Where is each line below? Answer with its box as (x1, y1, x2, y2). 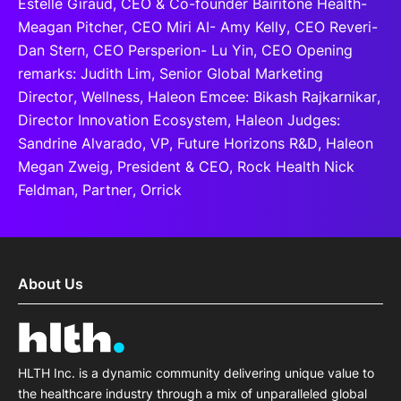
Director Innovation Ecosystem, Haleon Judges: (18, 111, 340, 129)
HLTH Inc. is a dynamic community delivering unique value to (18, 365, 374, 381)
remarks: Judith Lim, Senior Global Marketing (18, 64, 323, 82)
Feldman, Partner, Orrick (18, 181, 182, 199)
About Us (18, 275, 83, 293)
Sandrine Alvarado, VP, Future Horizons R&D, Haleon (18, 134, 373, 152)
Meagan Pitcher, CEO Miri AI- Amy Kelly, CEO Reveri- (18, 18, 378, 36)
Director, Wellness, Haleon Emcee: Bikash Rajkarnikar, (18, 88, 380, 106)
